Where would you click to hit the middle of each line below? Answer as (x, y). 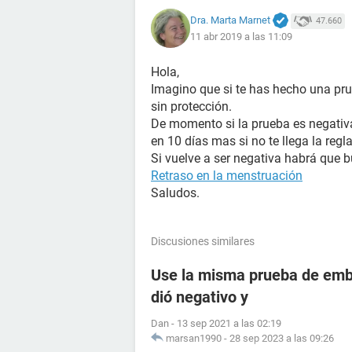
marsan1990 (194, 338)
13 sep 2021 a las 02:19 (229, 323)
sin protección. (191, 106)
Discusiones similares (203, 241)
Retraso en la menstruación (227, 176)
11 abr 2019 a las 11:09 (241, 37)
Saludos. (175, 193)
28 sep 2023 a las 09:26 (282, 338)
